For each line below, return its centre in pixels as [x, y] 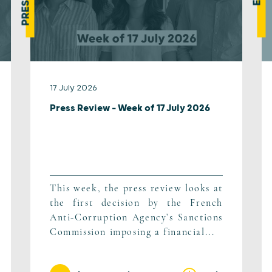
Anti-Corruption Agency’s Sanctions [136, 218]
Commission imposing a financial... [132, 232]
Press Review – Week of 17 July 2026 [130, 109]
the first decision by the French [136, 203]
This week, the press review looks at [136, 189]
